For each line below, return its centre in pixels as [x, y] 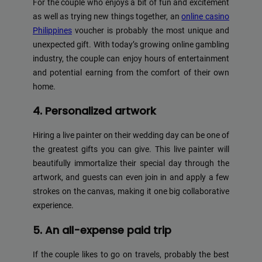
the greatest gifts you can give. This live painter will [131, 150]
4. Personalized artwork [94, 111]
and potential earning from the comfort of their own [131, 73]
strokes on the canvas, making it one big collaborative [131, 192]
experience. [53, 206]
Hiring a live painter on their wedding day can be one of [131, 136]
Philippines [52, 30]
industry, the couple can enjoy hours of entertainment [131, 58]
